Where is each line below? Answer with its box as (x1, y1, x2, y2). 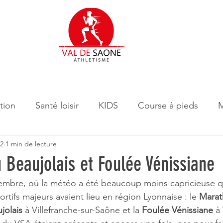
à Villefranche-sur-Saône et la (22, 205, 139, 216)
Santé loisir (35, 100, 79, 111)
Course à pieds (138, 100, 198, 111)
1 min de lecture (5, 139, 57, 148)
